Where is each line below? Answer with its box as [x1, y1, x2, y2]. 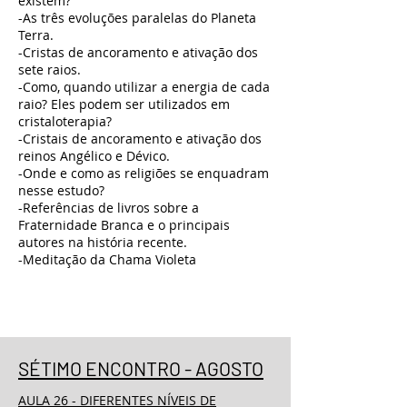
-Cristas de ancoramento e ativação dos [18, 44, 258, 61]
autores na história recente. [18, 233, 187, 251]
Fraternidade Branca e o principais [18, 216, 230, 233]
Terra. [18, 26, 54, 44]
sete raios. [18, 61, 81, 78]
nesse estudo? [18, 182, 104, 199]
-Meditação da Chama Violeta [18, 251, 196, 268]
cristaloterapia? [18, 113, 112, 130]
